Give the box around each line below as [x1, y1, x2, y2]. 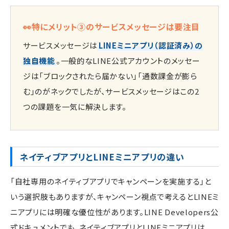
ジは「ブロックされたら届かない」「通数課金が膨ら [23, 71, 197, 82]
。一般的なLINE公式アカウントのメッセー [56, 55, 200, 66]
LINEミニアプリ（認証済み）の [99, 40, 203, 51]
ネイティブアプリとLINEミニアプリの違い [19, 150, 185, 164]
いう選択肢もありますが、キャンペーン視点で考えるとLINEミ [10, 191, 219, 202]
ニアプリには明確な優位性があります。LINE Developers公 [10, 207, 219, 218]
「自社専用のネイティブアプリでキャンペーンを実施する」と [10, 176, 212, 187]
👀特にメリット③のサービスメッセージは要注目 [23, 20, 200, 33]
